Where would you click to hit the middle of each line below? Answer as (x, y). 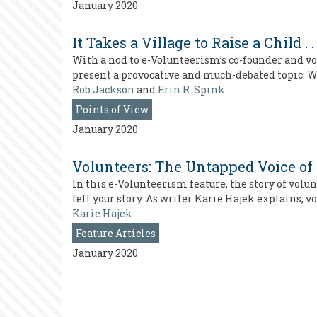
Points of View (112, 109)
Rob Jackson (103, 90)
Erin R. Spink (191, 90)
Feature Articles (116, 233)
